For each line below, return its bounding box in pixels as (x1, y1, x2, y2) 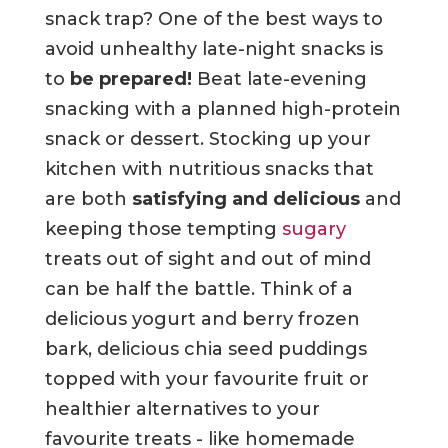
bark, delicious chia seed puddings (44, 338, 367, 361)
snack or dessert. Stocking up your (44, 128, 371, 151)
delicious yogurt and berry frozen (44, 308, 360, 331)
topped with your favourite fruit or (44, 368, 369, 391)
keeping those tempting (44, 218, 282, 241)
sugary (281, 218, 346, 241)
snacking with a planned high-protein (44, 98, 401, 121)
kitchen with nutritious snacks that (44, 158, 374, 181)
